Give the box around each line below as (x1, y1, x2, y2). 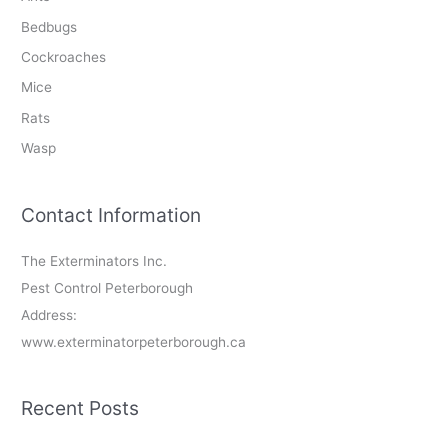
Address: (21, 306, 78, 323)
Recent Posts (21, 395, 140, 420)
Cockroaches (21, 48, 107, 65)
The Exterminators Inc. (21, 252, 168, 269)
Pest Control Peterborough (21, 279, 194, 296)
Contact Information (21, 202, 202, 227)
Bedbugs (21, 18, 78, 35)
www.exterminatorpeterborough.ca (21, 333, 247, 350)
